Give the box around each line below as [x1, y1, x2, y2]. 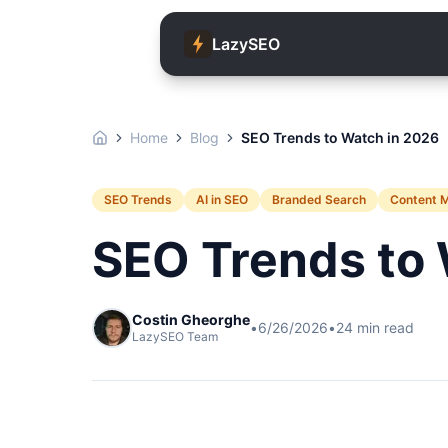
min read [353, 319, 414, 336]
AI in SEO [196, 192, 248, 207]
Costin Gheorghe [132, 311, 250, 328]
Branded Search [272, 192, 366, 207]
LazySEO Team [132, 329, 218, 344]
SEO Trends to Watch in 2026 [241, 129, 439, 146]
